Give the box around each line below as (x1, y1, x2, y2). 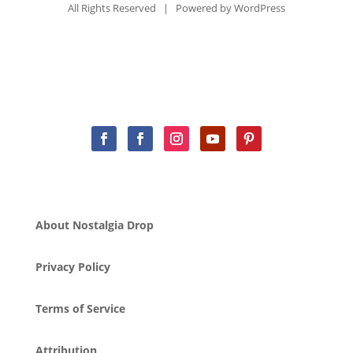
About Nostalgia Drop (35, 217, 154, 232)
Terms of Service (35, 300, 125, 316)
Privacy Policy (35, 258, 110, 274)
